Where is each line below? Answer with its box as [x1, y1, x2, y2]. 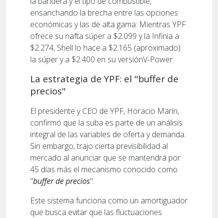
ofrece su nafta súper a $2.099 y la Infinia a [30, 30, 179, 41]
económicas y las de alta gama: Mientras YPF [30, 18, 186, 30]
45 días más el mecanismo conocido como [30, 163, 178, 175]
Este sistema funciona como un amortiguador [30, 195, 188, 206]
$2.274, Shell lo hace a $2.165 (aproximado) [30, 42, 181, 53]
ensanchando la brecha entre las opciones [30, 7, 178, 18]
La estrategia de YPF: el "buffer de [30, 72, 179, 85]
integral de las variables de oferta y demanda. [30, 128, 186, 140]
